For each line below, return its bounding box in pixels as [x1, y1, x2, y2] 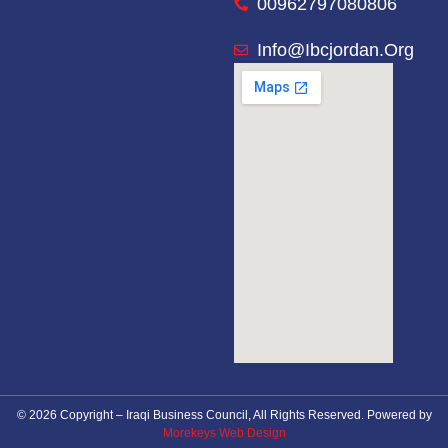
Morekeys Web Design [162, 425, 286, 440]
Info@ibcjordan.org [256, 39, 414, 60]
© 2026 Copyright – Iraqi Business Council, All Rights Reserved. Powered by [16, 407, 432, 422]
